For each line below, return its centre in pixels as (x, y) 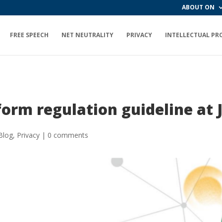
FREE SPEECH (29, 35)
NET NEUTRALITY (87, 35)
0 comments (68, 135)
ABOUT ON (198, 7)
